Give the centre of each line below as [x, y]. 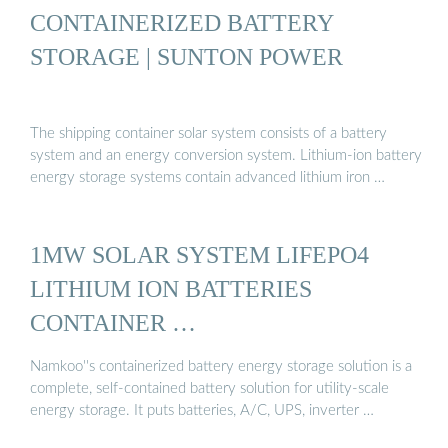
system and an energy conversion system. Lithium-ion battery [226, 156]
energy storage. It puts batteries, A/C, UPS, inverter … [202, 410]
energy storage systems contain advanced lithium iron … [207, 178]
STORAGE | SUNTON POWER [186, 56]
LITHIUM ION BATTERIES [171, 289]
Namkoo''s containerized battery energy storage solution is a [221, 366]
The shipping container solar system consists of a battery [208, 134]
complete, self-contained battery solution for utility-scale [209, 388]
